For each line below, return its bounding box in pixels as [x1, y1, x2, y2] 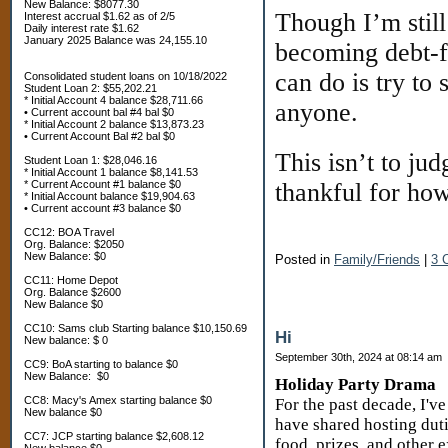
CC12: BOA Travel [24, 226, 114, 238]
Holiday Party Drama [275, 375, 436, 395]
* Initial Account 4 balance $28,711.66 [24, 94, 203, 106]
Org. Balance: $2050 [24, 238, 124, 250]
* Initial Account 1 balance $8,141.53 [24, 166, 198, 178]
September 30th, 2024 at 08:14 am [275, 351, 442, 364]
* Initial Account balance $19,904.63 [24, 190, 195, 202]
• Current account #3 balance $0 [24, 202, 181, 214]
